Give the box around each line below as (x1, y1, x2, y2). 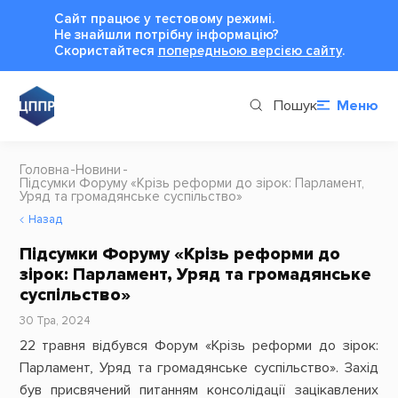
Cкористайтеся (53, 42, 158, 60)
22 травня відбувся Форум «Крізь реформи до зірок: (19, 336, 379, 354)
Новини (76, 161, 122, 179)
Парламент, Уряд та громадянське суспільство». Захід (19, 358, 379, 377)
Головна (19, 161, 69, 179)
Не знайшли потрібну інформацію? (53, 26, 279, 44)
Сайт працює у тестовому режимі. (53, 10, 275, 28)
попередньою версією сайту (157, 42, 342, 60)
